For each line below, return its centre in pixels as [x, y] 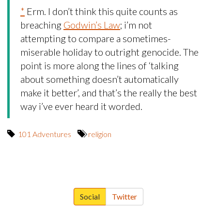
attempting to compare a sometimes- [96, 38]
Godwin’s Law [92, 25]
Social [90, 196]
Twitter [124, 196]
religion [100, 134]
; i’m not [136, 25]
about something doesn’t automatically [100, 79]
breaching [42, 25]
